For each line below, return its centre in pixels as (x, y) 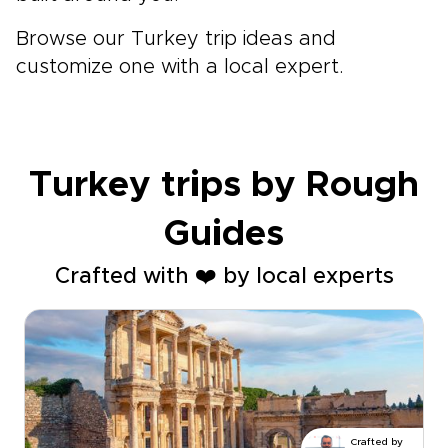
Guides (224, 234)
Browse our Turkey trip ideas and (176, 39)
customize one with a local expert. (180, 67)
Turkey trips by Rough (224, 185)
